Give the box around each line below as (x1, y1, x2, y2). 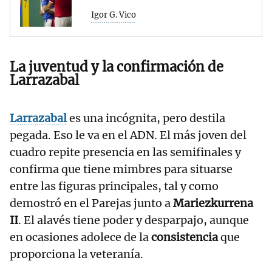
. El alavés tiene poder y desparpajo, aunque (18, 213, 249, 228)
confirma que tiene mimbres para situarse (10, 162, 233, 177)
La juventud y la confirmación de (10, 58, 223, 76)
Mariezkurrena (173, 196, 253, 211)
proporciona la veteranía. (10, 247, 146, 262)
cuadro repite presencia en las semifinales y (10, 145, 241, 160)
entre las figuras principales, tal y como (10, 179, 219, 194)
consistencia (151, 230, 220, 245)
